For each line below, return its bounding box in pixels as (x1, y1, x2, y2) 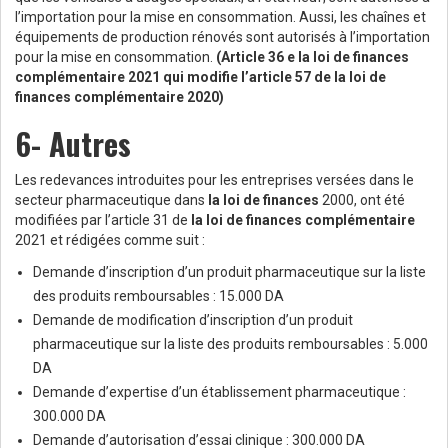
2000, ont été (319, 192, 405, 209)
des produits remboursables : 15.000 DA (33, 288, 284, 305)
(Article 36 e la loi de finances (216, 49, 409, 66)
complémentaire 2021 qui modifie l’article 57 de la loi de (15, 69, 386, 86)
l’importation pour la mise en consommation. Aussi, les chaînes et (15, 9, 426, 26)
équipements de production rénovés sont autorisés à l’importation (15, 29, 430, 46)
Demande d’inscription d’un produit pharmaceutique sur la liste (33, 264, 426, 281)
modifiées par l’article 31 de (15, 212, 191, 229)
